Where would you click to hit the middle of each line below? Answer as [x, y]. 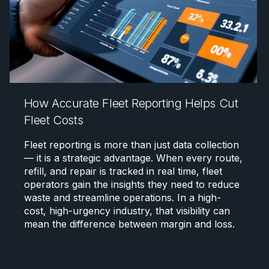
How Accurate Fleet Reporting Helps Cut [131, 104]
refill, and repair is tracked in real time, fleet [123, 171]
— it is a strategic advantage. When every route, [133, 158]
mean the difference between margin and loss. [129, 224]
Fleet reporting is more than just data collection [131, 145]
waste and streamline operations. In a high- [122, 198]
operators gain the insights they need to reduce [131, 185]
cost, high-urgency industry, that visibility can [127, 211]
